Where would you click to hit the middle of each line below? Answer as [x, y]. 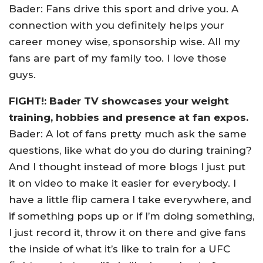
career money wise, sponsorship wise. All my [124, 42]
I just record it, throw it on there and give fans [127, 232]
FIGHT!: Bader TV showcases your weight [119, 101]
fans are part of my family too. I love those [118, 58]
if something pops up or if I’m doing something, [131, 216]
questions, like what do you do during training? [130, 150]
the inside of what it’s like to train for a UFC [119, 249]
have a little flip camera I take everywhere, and [130, 200]
